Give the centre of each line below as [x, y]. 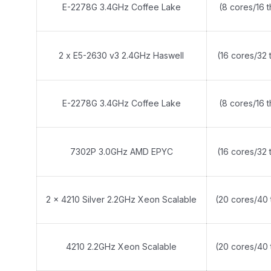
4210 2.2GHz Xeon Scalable [121, 247]
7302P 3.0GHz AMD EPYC [121, 152]
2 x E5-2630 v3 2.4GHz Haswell [121, 55]
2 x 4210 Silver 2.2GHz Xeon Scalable [121, 199]
